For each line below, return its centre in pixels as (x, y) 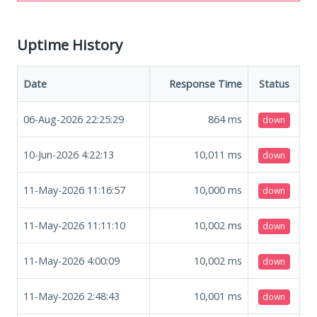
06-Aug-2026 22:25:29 (74, 119)
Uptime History (70, 44)
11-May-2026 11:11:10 (74, 225)
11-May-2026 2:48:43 (71, 296)
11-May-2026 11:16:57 (74, 190)
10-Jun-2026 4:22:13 (69, 154)
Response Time (206, 83)
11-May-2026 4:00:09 (71, 260)
